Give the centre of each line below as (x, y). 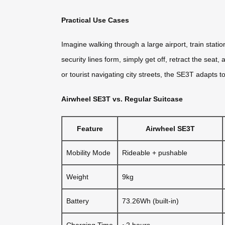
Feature (90, 128)
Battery (78, 201)
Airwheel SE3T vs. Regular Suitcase (122, 99)
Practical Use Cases (95, 20)
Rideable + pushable (155, 152)
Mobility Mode (88, 152)
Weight (77, 177)
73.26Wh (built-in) (150, 201)
